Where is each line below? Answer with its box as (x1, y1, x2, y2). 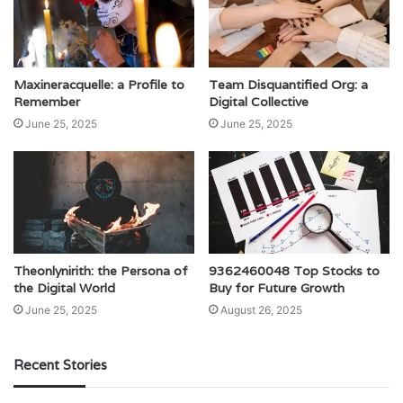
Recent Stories (13, 355, 107, 373)
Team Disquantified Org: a (209, 76, 368, 94)
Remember (13, 94, 80, 111)
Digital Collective (209, 94, 309, 111)
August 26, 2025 (220, 302, 302, 317)
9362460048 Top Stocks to (209, 262, 380, 279)
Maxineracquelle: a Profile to (13, 76, 184, 94)
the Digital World (13, 279, 115, 296)
